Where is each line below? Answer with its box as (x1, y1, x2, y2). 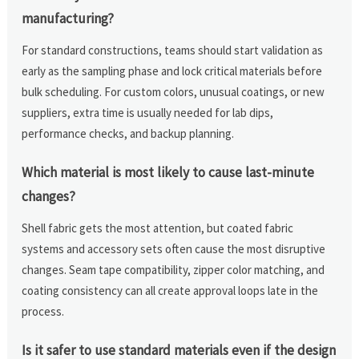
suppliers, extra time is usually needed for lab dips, (22, 104, 274, 120)
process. (22, 303, 65, 319)
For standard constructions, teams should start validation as (22, 42, 324, 58)
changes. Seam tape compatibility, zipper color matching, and (22, 261, 325, 277)
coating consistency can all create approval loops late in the (22, 282, 319, 298)
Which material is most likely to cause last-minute (22, 163, 315, 181)
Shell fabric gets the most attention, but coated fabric (22, 220, 294, 236)
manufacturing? (22, 9, 115, 27)
